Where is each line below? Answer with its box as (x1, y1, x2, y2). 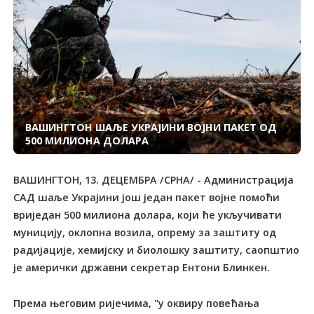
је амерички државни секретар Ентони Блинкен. (13, 260, 271, 274)
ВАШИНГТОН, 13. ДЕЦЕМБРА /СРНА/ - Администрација (13, 172, 294, 186)
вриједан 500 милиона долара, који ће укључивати (13, 207, 282, 221)
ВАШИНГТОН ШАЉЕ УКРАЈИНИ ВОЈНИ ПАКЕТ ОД (25, 121, 277, 135)
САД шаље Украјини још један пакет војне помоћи (13, 190, 280, 204)
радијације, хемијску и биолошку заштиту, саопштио (13, 243, 300, 257)
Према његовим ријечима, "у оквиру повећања (13, 296, 260, 310)
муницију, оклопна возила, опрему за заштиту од (13, 225, 277, 239)
